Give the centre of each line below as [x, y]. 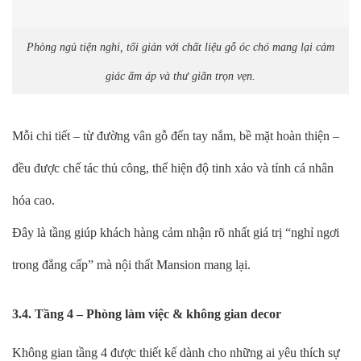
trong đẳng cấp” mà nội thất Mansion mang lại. [131, 265]
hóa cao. [33, 201]
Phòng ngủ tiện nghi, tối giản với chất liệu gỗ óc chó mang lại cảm [180, 46]
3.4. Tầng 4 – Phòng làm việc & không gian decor [147, 314]
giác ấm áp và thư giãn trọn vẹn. [180, 75]
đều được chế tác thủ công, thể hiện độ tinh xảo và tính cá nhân [173, 168]
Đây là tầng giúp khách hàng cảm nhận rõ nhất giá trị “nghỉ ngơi [176, 233]
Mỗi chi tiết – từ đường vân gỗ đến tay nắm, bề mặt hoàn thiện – [176, 136]
